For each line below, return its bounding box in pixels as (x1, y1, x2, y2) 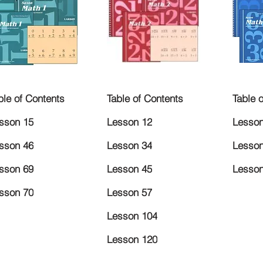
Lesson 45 (107, 163, 152, 176)
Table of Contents (107, 92, 183, 105)
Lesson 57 (107, 186, 152, 199)
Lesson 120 (107, 233, 157, 246)
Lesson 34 (107, 139, 152, 152)
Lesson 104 (107, 210, 157, 222)
